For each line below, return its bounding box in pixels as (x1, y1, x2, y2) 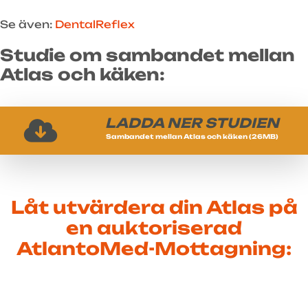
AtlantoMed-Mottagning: (16, 237, 291, 259)
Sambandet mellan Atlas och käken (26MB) (105, 132, 278, 140)
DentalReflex (55, 17, 135, 31)
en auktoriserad (66, 217, 242, 239)
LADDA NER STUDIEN (104, 114, 279, 131)
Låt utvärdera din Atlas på (10, 196, 298, 218)
